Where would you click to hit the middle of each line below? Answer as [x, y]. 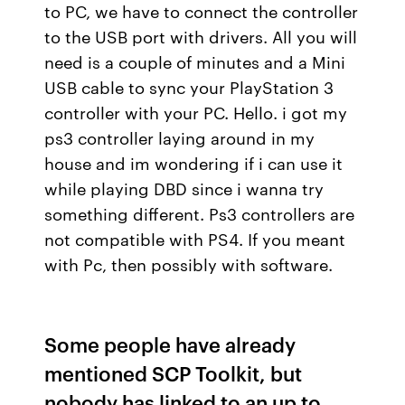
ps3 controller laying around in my [180, 137]
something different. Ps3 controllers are [200, 213]
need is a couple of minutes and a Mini [195, 61]
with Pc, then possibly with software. [189, 264]
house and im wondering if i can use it [194, 163]
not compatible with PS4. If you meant [195, 239]
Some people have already [170, 344]
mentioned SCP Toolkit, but [174, 373]
